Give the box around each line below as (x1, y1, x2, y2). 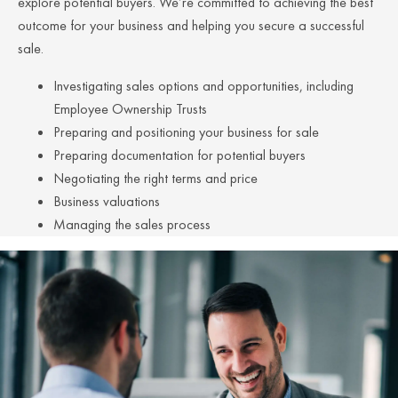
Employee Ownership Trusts (53, 99, 207, 118)
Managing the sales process (53, 214, 211, 234)
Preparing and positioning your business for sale (53, 122, 319, 141)
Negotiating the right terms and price (53, 168, 258, 187)
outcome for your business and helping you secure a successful (18, 15, 364, 35)
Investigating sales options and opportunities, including (53, 76, 354, 95)
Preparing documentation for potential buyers (53, 145, 306, 164)
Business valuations (53, 191, 160, 211)
